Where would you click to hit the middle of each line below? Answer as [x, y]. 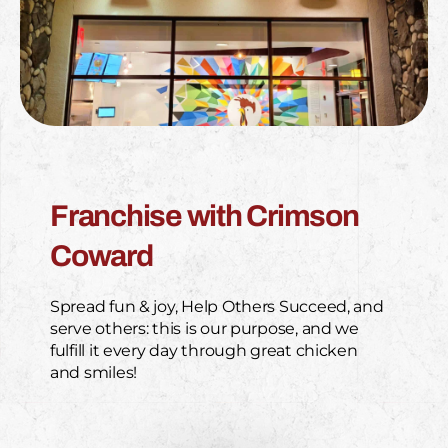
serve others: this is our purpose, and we [204, 328]
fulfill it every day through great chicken [204, 350]
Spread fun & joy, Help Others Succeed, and [217, 306]
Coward [101, 255]
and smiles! [94, 372]
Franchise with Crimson [204, 215]
